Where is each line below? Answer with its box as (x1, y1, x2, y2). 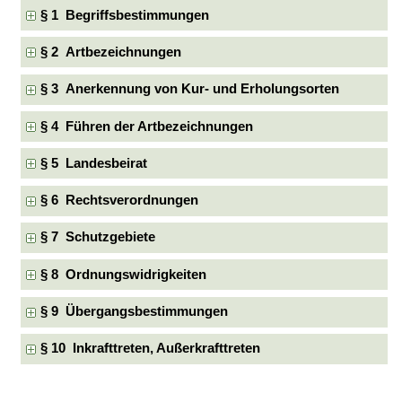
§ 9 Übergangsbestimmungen (40, 304, 229, 319)
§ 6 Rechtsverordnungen (40, 193, 199, 208)
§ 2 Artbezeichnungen (40, 44, 182, 59)
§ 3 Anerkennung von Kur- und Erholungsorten (40, 82, 340, 97)
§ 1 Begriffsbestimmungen (40, 7, 210, 22)
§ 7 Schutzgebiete (40, 230, 156, 245)
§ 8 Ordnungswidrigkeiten (40, 267, 207, 282)
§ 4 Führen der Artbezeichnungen (40, 118, 254, 134)
